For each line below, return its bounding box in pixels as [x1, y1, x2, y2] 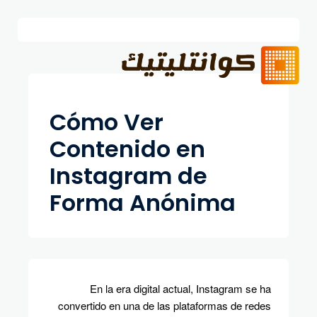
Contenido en [50, 133, 205, 165]
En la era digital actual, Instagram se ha [90, 281, 271, 296]
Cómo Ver [50, 106, 163, 138]
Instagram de [50, 160, 207, 192]
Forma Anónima [50, 187, 236, 219]
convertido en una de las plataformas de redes [58, 298, 271, 313]
